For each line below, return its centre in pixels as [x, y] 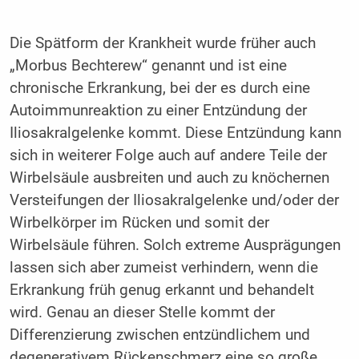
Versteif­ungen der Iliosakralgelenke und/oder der [174, 201]
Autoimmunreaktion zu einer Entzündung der [158, 111]
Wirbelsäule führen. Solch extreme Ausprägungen [175, 246]
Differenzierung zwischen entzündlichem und [159, 335]
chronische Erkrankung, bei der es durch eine [159, 89]
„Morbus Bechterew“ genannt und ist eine [148, 66]
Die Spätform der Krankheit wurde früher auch [162, 44]
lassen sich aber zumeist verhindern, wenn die [163, 268]
